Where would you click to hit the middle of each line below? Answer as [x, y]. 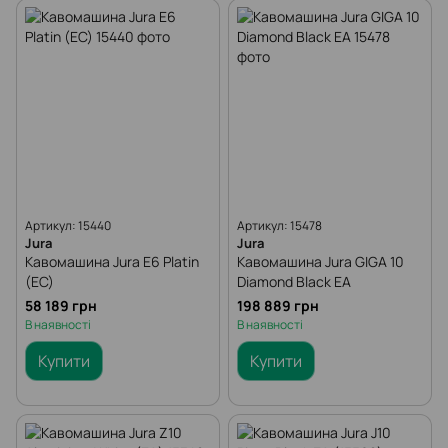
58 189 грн [61, 305]
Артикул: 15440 [68, 225]
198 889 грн [278, 305]
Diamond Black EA [294, 281]
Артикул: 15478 [279, 225]
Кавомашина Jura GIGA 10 [320, 261]
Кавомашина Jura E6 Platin [112, 261]
